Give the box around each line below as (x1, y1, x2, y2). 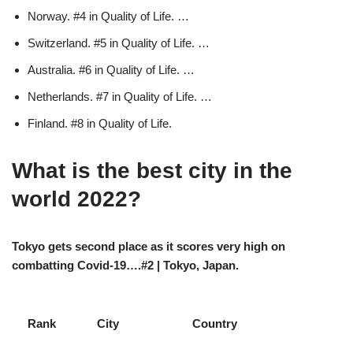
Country (192, 316, 237, 330)
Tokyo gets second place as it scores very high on (12, 239, 285, 253)
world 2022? (12, 186, 141, 211)
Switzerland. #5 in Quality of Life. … (28, 35, 210, 50)
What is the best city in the (12, 158, 292, 183)
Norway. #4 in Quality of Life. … (28, 9, 189, 23)
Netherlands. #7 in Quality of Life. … (28, 89, 212, 103)
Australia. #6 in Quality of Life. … (28, 62, 195, 76)
